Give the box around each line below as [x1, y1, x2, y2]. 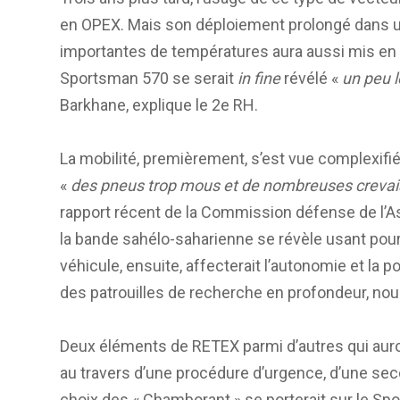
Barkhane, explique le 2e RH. [60, 95, 258, 114]
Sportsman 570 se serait [60, 68, 237, 87]
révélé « [280, 68, 342, 87]
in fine [237, 68, 280, 87]
